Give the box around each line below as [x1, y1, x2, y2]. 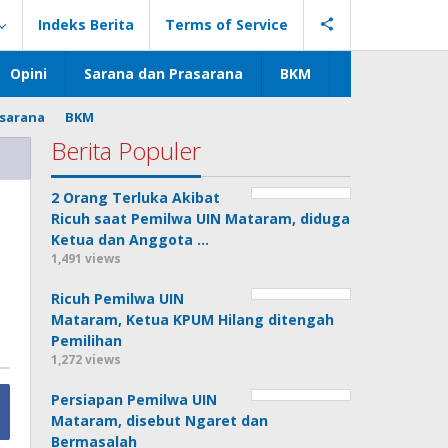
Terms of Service [165, 15, 288, 34]
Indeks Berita [38, 15, 134, 34]
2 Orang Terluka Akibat [51, 188, 221, 207]
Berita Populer [51, 134, 202, 167]
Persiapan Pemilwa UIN [51, 390, 218, 409]
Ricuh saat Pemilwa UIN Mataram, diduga [51, 209, 351, 228]
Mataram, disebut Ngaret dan [51, 411, 269, 430]
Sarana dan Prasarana [84, 64, 243, 83]
